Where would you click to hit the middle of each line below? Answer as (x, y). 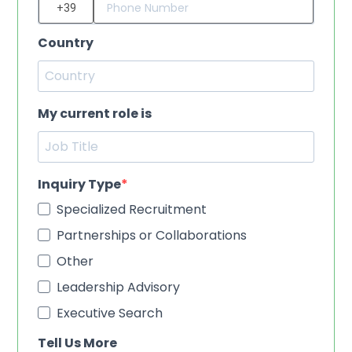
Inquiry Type (79, 184)
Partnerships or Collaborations (152, 236)
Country (66, 42)
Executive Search (110, 313)
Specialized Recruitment (132, 210)
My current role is (95, 113)
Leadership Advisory (118, 288)
